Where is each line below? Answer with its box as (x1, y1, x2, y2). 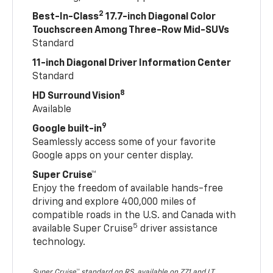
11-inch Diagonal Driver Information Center (32, 58, 232, 68)
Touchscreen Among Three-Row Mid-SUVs (32, 25, 230, 35)
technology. (32, 237, 86, 247)
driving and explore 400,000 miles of (32, 197, 196, 207)
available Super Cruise (32, 224, 133, 234)
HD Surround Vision (32, 91, 121, 101)
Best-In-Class (32, 12, 99, 22)
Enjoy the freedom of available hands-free (32, 183, 224, 194)
